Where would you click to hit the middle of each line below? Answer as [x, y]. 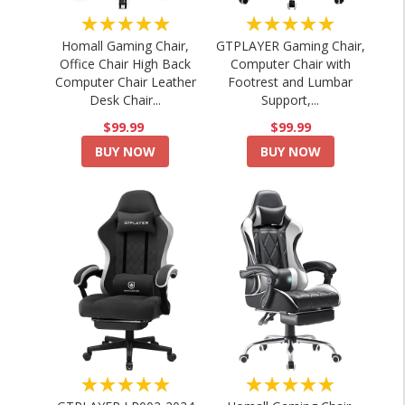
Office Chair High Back [126, 64]
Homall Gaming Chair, [126, 46]
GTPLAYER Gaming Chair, [290, 46]
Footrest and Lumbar [291, 82]
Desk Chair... [126, 100]
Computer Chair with [290, 64]
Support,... [291, 100]
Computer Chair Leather [125, 82]
